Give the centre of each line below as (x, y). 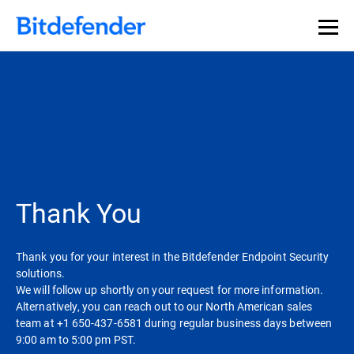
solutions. (43, 273)
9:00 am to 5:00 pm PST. (77, 339)
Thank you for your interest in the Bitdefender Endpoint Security (173, 256)
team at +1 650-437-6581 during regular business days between (174, 323)
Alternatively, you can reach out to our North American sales (164, 306)
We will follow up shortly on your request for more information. (171, 290)
